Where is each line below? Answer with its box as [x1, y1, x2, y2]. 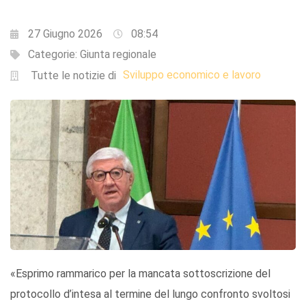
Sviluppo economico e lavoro [122, 68, 261, 82]
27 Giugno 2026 [28, 27, 102, 41]
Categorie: [28, 48, 80, 61]
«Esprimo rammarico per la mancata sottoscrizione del [10, 267, 270, 281]
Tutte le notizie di [30, 69, 116, 83]
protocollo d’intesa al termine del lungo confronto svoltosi [10, 288, 290, 301]
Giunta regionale [80, 48, 156, 61]
